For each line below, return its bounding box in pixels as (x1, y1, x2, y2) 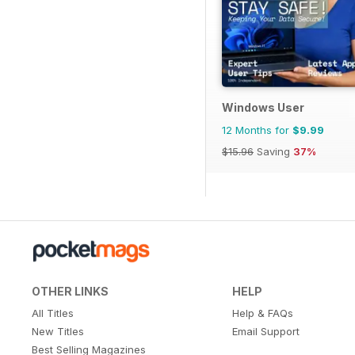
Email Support (231, 325, 300, 338)
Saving (254, 145, 293, 158)
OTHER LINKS (32, 284, 109, 299)
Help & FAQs (231, 307, 293, 320)
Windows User (222, 101, 304, 115)
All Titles (32, 307, 74, 320)
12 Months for (222, 124, 292, 137)
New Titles (32, 325, 84, 338)
